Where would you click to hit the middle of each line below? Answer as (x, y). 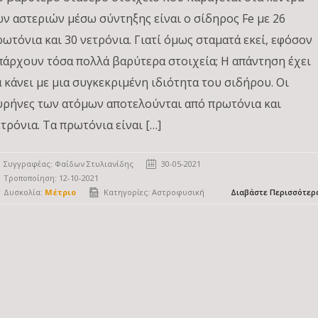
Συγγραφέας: (29, 164)
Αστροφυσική (179, 192)
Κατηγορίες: (128, 192)
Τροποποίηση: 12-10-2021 (51, 178)
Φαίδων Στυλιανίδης (94, 164)
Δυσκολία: (24, 192)
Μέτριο (61, 192)
